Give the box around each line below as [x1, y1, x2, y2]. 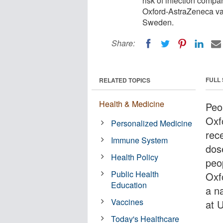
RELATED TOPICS [99, 75, 150, 85]
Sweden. [142, 16, 174, 28]
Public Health [111, 168, 159, 180]
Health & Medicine [99, 98, 164, 110]
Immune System [111, 134, 168, 146]
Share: [111, 37, 135, 49]
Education [111, 179, 147, 191]
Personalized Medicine [111, 117, 193, 129]
